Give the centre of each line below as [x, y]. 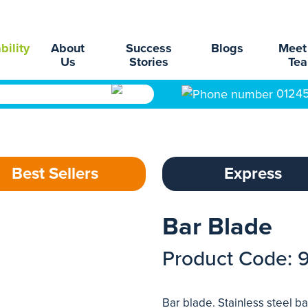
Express [253, 174]
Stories [149, 62]
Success [149, 48]
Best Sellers [55, 174]
